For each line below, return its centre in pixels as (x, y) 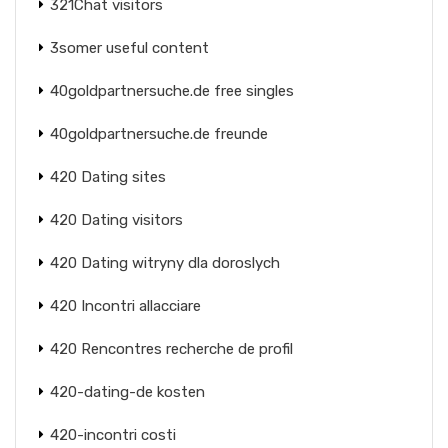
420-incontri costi (113, 434)
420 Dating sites (108, 176)
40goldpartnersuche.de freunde (159, 133)
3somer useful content (129, 47)
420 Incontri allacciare (125, 305)
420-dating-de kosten (127, 391)
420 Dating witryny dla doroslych (165, 262)
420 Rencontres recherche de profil (171, 348)
